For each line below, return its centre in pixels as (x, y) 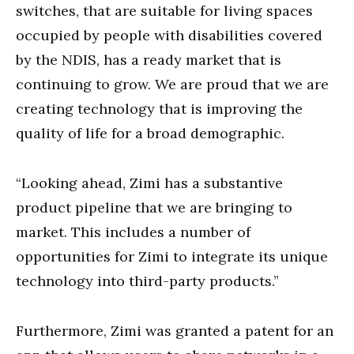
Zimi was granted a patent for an (222, 330)
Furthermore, (63, 330)
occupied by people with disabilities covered (169, 35)
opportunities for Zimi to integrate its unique (172, 256)
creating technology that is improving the (159, 108)
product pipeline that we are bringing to (154, 207)
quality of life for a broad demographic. (150, 133)
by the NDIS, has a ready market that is (149, 59)
